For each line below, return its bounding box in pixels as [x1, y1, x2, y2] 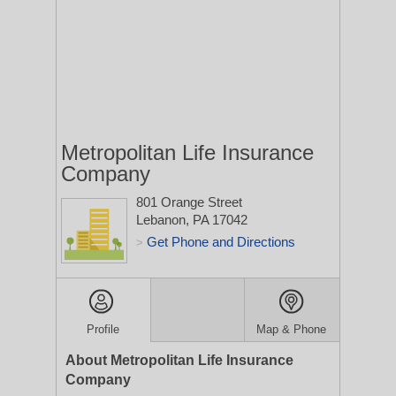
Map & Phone [256, 323, 327, 336]
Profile [87, 323, 120, 336]
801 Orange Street [136, 194, 242, 209]
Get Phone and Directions [147, 234, 295, 249]
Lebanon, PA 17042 [136, 212, 247, 227]
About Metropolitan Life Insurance [65, 353, 293, 368]
